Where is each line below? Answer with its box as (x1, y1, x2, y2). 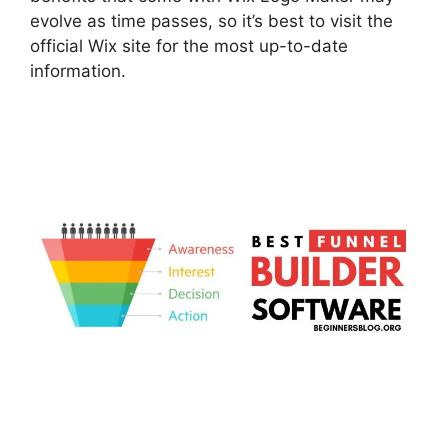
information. (30, 60, 126, 81)
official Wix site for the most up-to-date (30, 35, 348, 56)
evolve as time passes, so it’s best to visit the (30, 10, 393, 31)
